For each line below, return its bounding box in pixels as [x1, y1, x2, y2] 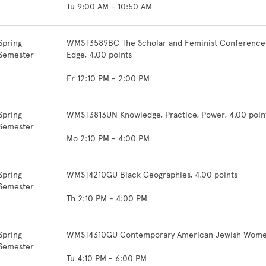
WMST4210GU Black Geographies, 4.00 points [66, 170, 237, 180]
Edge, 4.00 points [66, 50, 134, 60]
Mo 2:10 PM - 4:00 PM [66, 134, 150, 144]
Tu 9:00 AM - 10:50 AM [66, 2, 152, 12]
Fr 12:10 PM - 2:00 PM [66, 74, 150, 84]
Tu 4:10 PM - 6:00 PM [66, 254, 147, 264]
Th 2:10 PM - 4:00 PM [66, 194, 147, 204]
